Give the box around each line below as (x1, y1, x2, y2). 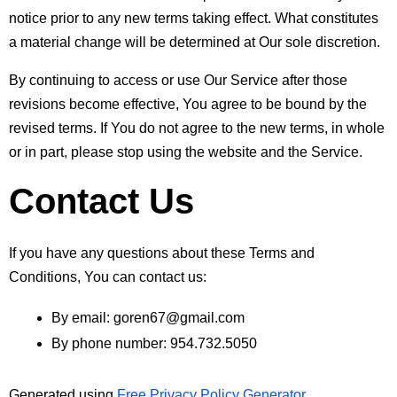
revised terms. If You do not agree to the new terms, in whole (9, 120, 385, 136)
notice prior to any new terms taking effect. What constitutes (9, 10, 378, 26)
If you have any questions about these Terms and (9, 245, 315, 261)
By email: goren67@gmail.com (51, 309, 245, 325)
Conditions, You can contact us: (9, 269, 206, 284)
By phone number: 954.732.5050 (51, 335, 257, 351)
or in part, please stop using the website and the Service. (9, 144, 362, 160)
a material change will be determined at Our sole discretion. (9, 34, 380, 50)
